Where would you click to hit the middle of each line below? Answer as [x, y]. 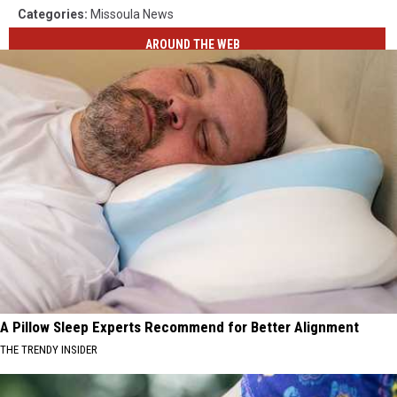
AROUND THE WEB [193, 45]
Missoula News [132, 14]
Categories [51, 14]
